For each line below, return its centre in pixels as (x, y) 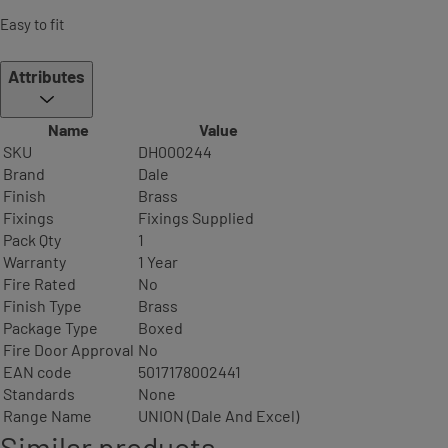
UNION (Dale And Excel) (218, 416)
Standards (39, 394)
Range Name (47, 416)
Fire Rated (39, 284)
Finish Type (42, 306)
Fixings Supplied (196, 218)
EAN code (37, 372)
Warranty (34, 262)
